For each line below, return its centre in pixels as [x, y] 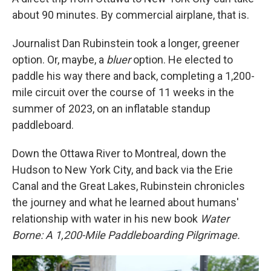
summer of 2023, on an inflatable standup [111, 109]
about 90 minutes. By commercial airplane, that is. [131, 15]
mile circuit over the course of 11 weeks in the [123, 92]
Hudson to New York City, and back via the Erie [122, 170]
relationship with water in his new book [106, 219]
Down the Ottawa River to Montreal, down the [119, 153]
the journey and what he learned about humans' [126, 202]
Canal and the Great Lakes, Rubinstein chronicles [129, 186]
